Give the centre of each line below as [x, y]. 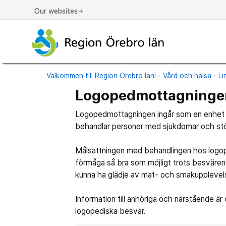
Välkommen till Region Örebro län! [101, 76]
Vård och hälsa [187, 76]
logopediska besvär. [111, 211]
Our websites [56, 11]
